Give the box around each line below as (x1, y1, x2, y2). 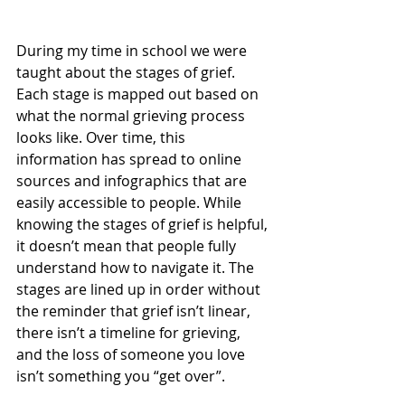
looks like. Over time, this (16, 127, 189, 147)
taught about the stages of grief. (16, 61, 239, 82)
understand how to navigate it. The (16, 257, 258, 278)
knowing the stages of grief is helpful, (16, 213, 271, 234)
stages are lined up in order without (16, 278, 264, 299)
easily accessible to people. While (16, 192, 245, 212)
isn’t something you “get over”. (16, 365, 232, 386)
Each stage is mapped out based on (16, 83, 262, 104)
